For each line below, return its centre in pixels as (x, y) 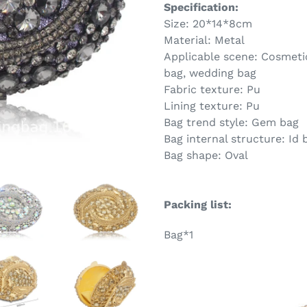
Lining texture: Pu (212, 106)
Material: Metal (204, 40)
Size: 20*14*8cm (208, 24)
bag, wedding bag (210, 73)
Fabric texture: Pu (212, 90)
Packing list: (199, 205)
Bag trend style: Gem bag (231, 123)
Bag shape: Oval (206, 156)
